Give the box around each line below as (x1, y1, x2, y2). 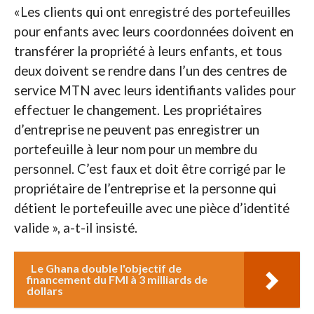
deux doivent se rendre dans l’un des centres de (13, 62, 287, 78)
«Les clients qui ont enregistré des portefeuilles (13, 4, 291, 20)
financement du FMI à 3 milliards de (26, 272, 207, 286)
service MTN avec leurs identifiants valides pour (13, 82, 296, 98)
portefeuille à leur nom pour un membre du (13, 141, 257, 157)
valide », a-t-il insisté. (13, 219, 137, 235)
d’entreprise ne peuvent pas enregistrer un (13, 121, 259, 137)
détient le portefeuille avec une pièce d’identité (13, 200, 289, 216)
